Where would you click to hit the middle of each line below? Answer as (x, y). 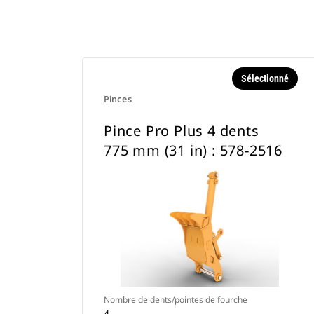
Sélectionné (265, 78)
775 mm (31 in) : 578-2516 (193, 150)
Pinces (118, 99)
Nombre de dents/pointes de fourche (176, 300)
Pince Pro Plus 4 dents (182, 131)
